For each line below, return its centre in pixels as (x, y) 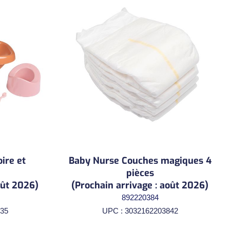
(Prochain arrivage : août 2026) (140, 185)
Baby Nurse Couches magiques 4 (140, 160)
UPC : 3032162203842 (140, 210)
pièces (140, 173)
